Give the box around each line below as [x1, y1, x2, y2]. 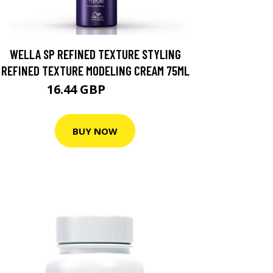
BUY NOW [73, 124, 118, 137]
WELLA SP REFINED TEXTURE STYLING [9, 46, 181, 62]
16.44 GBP [46, 81, 108, 97]
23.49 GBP [108, 86, 144, 96]
